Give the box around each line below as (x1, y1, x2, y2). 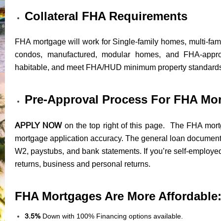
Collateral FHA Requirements (25, 9, 187, 23)
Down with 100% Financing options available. (40, 212, 185, 220)
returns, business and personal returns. (15, 159, 150, 168)
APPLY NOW (15, 120, 65, 130)
